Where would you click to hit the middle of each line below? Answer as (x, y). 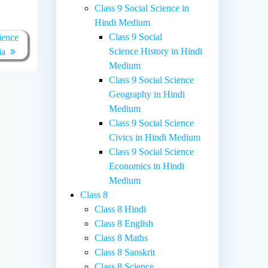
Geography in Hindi (147, 94)
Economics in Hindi (147, 166)
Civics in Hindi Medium (155, 137)
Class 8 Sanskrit (125, 252)
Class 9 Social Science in (142, 8)
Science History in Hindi (156, 51)
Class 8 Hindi (121, 209)
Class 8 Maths (121, 237)
